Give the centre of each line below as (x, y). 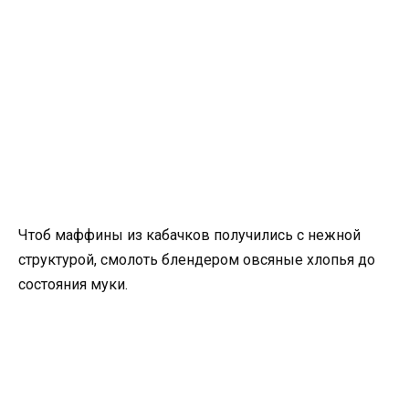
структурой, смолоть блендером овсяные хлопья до (197, 260)
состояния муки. (73, 285)
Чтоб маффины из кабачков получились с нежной (189, 236)
